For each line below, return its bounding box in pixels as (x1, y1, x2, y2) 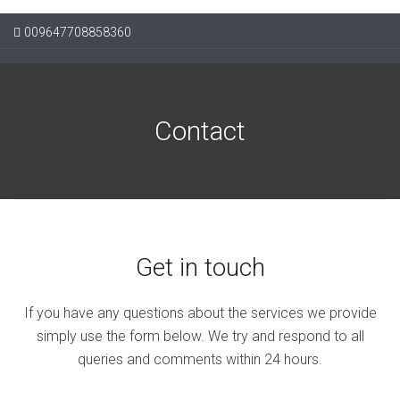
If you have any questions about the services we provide (23, 304, 377, 321)
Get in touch (135, 253, 265, 283)
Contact (154, 115, 246, 146)
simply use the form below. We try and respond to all (36, 327, 364, 345)
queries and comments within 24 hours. (78, 350, 322, 368)
